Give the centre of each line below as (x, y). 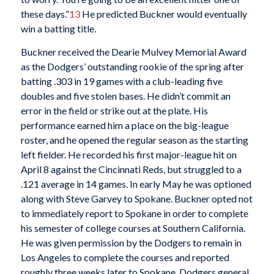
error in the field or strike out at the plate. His (114, 110)
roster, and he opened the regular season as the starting (134, 139)
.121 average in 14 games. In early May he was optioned (136, 183)
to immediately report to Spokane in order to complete (134, 213)
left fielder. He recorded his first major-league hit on (128, 154)
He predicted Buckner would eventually (163, 14)
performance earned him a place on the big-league (124, 125)
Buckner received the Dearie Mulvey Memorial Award (133, 51)
